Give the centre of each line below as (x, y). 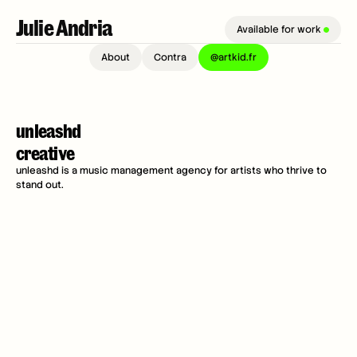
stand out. (40, 185)
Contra (170, 57)
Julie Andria (66, 27)
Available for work (280, 29)
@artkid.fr (233, 57)
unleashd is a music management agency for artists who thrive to (171, 171)
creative (45, 152)
